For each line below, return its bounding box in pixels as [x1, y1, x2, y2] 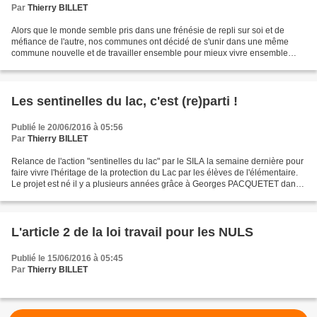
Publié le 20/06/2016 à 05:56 [11, 122, 123, 132]
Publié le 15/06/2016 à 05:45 [11, 253, 123, 263]
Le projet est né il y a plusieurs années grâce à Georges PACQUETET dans [11, 178, 300, 189]
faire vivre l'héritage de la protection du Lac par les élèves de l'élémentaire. [11, 167, 298, 178]
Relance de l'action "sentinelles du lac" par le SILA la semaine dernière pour [11, 156, 304, 166]
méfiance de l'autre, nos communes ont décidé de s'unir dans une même [11, 36, 289, 47]
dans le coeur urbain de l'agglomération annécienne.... [11, 59, 221, 69]
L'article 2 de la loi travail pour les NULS [11, 224, 253, 239]
